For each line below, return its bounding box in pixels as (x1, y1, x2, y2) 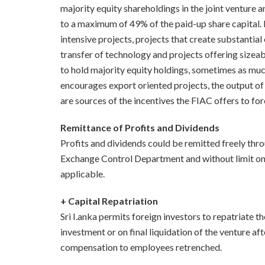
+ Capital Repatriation (60, 195, 158, 207)
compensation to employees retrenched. (60, 241, 222, 253)
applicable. (60, 168, 105, 180)
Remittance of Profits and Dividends (60, 122, 219, 134)
